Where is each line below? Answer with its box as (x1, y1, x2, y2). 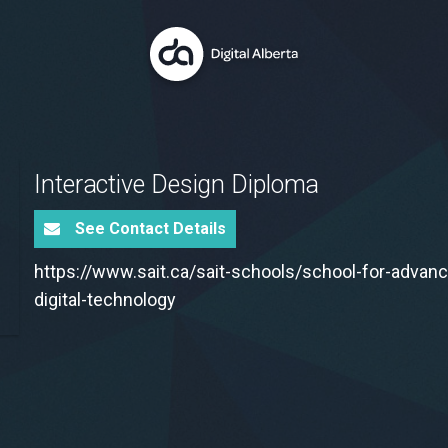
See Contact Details (75, 219, 226, 238)
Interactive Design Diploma (34, 170, 320, 199)
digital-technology (34, 289, 176, 310)
